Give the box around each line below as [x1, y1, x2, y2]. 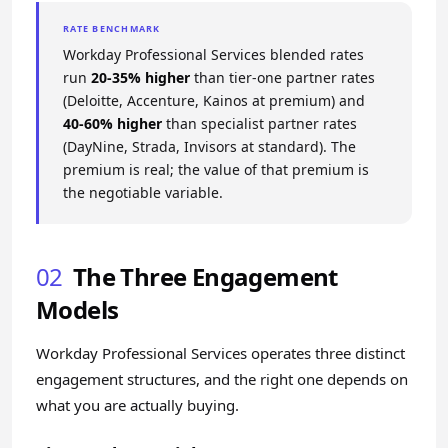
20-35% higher [91, 68, 190, 87]
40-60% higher [63, 114, 162, 133]
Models [36, 293, 119, 326]
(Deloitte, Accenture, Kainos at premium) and [63, 91, 365, 110]
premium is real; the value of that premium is [63, 160, 369, 179]
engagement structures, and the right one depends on [36, 369, 408, 389]
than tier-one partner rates [190, 68, 375, 87]
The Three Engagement [72, 260, 338, 293]
